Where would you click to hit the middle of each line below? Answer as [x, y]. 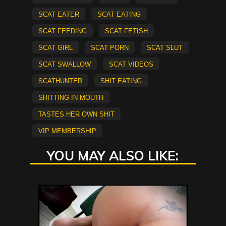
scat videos [131, 64]
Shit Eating [121, 80]
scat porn [109, 47]
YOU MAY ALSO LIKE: [113, 156]
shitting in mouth [71, 97]
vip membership [67, 130]
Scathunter [60, 80]
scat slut [164, 47]
